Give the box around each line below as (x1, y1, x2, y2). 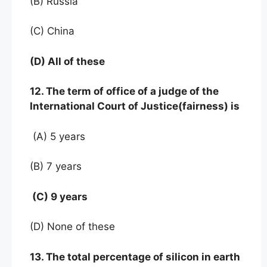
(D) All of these (30, 55, 105, 67)
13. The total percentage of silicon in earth (30, 250, 240, 263)
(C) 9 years (30, 190, 90, 203)
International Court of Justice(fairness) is (30, 100, 240, 113)
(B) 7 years (30, 160, 82, 173)
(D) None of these (30, 221, 115, 233)
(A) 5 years (30, 130, 88, 142)
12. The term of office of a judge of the (30, 85, 219, 98)
